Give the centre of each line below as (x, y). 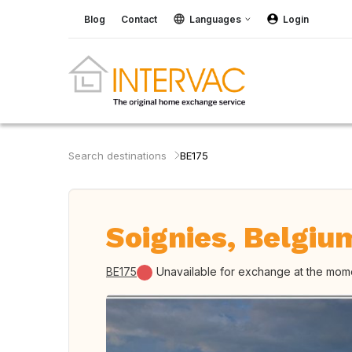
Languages (215, 19)
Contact (139, 19)
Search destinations (117, 156)
